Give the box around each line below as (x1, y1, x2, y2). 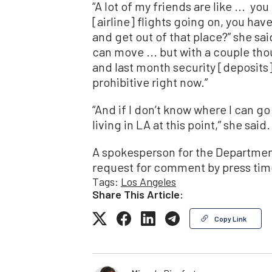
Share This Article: (92, 188, 183, 202)
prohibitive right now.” (92, 75, 208, 90)
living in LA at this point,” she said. (92, 117, 270, 132)
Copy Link (214, 214, 246, 223)
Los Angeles (121, 175, 176, 189)
